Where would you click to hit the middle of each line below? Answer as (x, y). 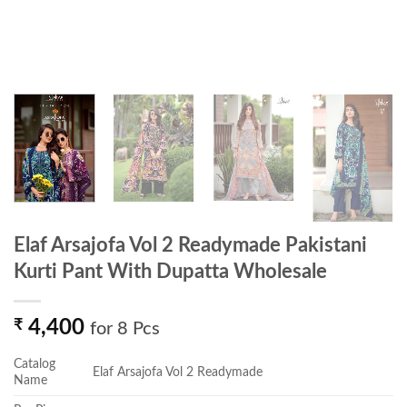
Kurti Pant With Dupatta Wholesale (170, 271)
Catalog (35, 363)
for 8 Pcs (125, 328)
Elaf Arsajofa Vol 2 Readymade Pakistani (190, 245)
